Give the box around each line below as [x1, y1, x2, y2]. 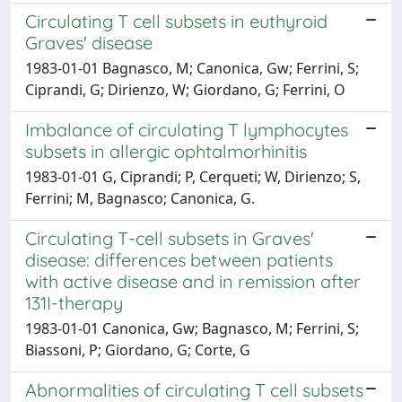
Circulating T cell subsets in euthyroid [25, 10, 328, 32]
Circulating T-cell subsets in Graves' [25, 227, 314, 249]
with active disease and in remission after [25, 270, 361, 293]
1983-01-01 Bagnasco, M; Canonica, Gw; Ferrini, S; [25, 58, 359, 78]
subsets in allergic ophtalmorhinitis [25, 140, 307, 162]
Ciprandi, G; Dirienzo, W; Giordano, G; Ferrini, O [25, 80, 345, 100]
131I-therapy [25, 292, 123, 314]
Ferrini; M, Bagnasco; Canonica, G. [25, 188, 255, 208]
